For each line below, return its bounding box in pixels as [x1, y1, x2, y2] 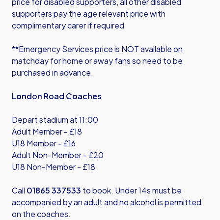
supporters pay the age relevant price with [12, 8, 165, 19]
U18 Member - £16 [12, 138, 76, 148]
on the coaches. [12, 209, 71, 219]
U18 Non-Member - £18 [12, 162, 95, 172]
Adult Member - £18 [12, 126, 82, 137]
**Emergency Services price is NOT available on [12, 44, 183, 54]
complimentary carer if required [12, 20, 124, 30]
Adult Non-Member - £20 [12, 150, 104, 160]
